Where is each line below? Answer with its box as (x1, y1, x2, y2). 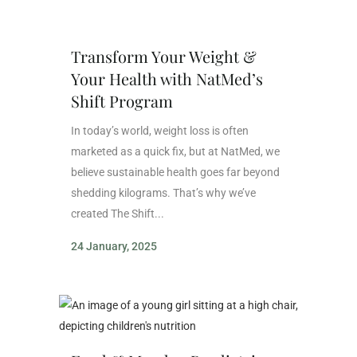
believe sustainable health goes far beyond (71, 165, 280, 178)
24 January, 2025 (71, 239, 157, 253)
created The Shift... (71, 206, 164, 220)
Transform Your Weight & (71, 45, 257, 67)
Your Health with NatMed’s (71, 67, 263, 89)
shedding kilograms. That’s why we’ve (71, 186, 256, 199)
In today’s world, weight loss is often (71, 124, 249, 137)
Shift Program (71, 89, 173, 112)
